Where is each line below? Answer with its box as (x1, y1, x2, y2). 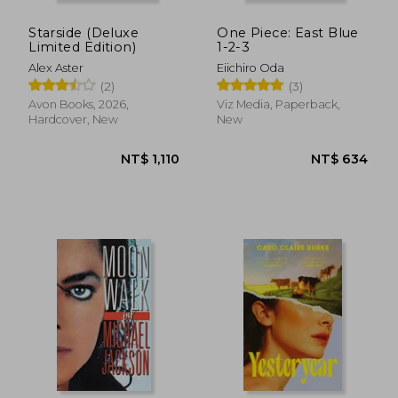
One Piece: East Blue (217, 24, 359, 41)
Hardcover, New (28, 112, 119, 126)
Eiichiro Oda (217, 60, 285, 75)
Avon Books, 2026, (28, 97, 130, 111)
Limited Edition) (28, 38, 137, 55)
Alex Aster (28, 60, 84, 75)
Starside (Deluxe (28, 24, 139, 41)
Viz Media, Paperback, (217, 97, 341, 111)
